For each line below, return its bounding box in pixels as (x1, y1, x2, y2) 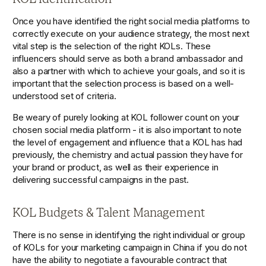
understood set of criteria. (12, 90, 119, 102)
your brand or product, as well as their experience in (12, 161, 218, 173)
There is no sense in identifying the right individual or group (12, 229, 245, 241)
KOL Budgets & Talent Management (12, 205, 205, 220)
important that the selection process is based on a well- (12, 77, 235, 89)
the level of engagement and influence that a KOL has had (12, 136, 243, 148)
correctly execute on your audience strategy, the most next (12, 27, 250, 39)
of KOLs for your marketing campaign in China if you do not (12, 242, 248, 254)
